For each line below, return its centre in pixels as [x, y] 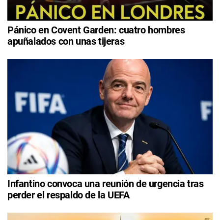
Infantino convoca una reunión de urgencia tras [106, 183]
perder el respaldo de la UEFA [69, 195]
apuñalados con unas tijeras [66, 41]
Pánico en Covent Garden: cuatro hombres [96, 30]
